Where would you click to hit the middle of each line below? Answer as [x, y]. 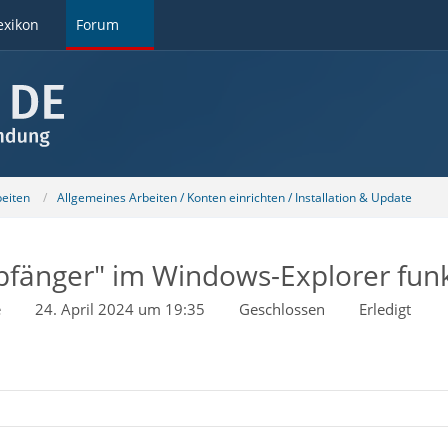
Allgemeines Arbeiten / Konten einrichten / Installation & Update [234, 197]
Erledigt [384, 309]
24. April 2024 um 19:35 [119, 309]
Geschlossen [281, 309]
